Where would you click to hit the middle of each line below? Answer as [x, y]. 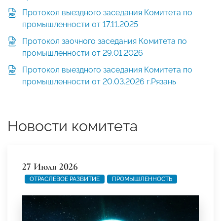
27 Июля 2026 [50, 167]
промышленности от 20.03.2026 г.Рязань [99, 82]
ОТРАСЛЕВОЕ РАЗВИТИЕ [65, 179]
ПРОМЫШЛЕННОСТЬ [142, 179]
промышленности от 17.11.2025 [80, 25]
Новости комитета [73, 126]
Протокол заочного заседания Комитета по [105, 41]
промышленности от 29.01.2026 [83, 53]
